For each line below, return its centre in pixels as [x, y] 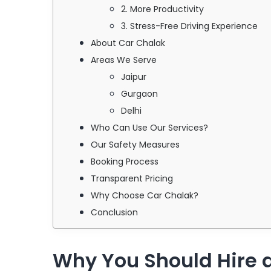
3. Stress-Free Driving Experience [189, 26]
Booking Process [125, 161]
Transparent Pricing [132, 178]
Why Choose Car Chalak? [145, 195]
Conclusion [114, 212]
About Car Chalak [128, 43]
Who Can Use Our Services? [149, 127]
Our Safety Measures [135, 144]
